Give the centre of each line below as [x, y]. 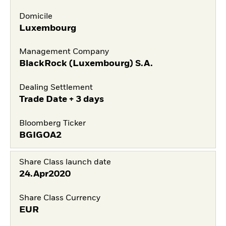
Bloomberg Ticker [52, 123]
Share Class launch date [65, 162]
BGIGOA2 [40, 135]
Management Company [64, 52]
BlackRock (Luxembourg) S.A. [86, 64]
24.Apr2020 [45, 174]
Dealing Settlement [56, 88]
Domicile [36, 16]
